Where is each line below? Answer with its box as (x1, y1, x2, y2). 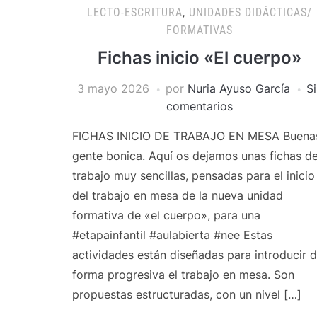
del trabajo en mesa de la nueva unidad (72, 188, 283, 202)
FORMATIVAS (166, 23, 233, 37)
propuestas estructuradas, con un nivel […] (72, 287, 301, 301)
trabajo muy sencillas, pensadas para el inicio (72, 168, 315, 183)
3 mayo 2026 (76, 81, 149, 96)
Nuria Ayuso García (187, 81, 290, 96)
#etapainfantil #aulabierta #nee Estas (72, 228, 272, 242)
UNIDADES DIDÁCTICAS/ (189, 6, 312, 19)
